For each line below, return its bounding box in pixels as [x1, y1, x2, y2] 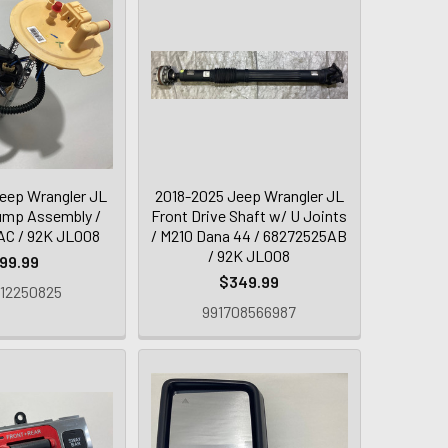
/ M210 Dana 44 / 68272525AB [151, 225, 348, 245]
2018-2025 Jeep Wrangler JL [154, 185, 344, 205]
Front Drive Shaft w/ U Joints [151, 205, 348, 225]
